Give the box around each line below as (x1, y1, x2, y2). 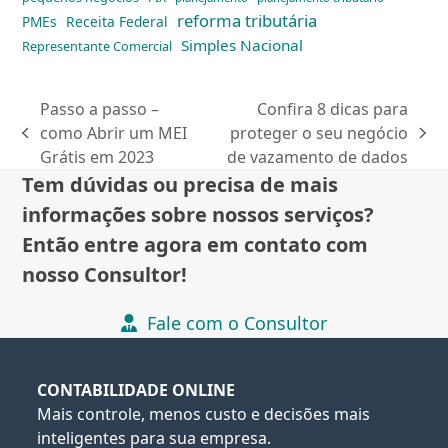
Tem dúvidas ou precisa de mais (22, 170, 339, 198)
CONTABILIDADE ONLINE (37, 378, 236, 401)
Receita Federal (66, 11, 169, 31)
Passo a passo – (39, 97, 159, 120)
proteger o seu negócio (230, 121, 409, 144)
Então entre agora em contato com (22, 230, 369, 258)
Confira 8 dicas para (257, 97, 409, 120)
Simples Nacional (181, 34, 304, 55)
